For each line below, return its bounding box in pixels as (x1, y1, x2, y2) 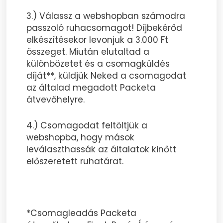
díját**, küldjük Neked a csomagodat (26, 70, 187, 82)
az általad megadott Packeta (26, 82, 156, 94)
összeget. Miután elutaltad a (26, 46, 150, 58)
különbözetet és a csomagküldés (26, 58, 170, 70)
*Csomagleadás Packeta (26, 207, 137, 219)
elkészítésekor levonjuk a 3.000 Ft (26, 34, 169, 46)
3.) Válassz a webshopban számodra (26, 10, 186, 22)
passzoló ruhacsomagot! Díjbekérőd (26, 22, 183, 34)
